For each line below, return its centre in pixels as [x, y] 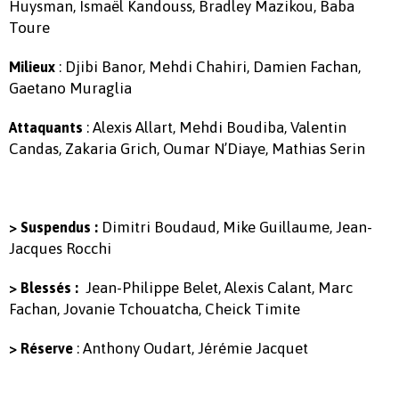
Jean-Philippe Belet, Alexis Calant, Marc [216, 288]
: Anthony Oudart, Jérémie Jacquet [192, 349]
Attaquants [46, 128]
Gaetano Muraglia [70, 89]
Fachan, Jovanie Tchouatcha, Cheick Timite [155, 309]
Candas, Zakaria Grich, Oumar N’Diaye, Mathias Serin [187, 149]
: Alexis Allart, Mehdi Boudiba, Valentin [215, 128]
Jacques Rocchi [60, 249]
